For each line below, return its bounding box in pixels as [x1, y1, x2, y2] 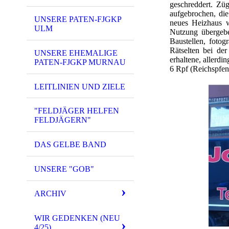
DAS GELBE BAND [34, 140, 106, 149]
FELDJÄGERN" [34, 116, 91, 125]
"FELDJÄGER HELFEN [34, 106, 119, 116]
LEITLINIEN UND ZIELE [34, 82, 125, 91]
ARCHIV [34, 189, 66, 198]
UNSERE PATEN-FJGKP [34, 14, 122, 24]
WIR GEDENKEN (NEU [34, 213, 120, 222]
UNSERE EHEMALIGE [34, 48, 118, 57]
